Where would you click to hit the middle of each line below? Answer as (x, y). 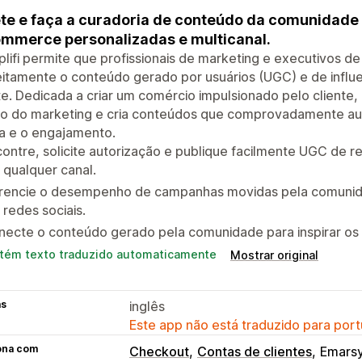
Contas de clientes (255, 351)
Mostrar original (274, 255)
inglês (147, 306)
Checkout (159, 351)
